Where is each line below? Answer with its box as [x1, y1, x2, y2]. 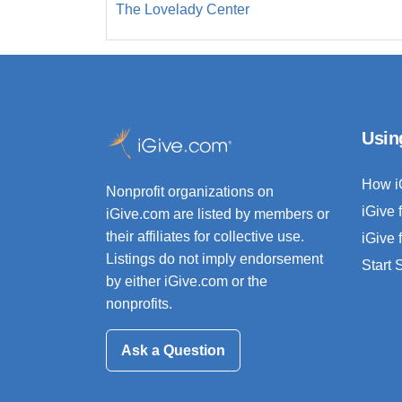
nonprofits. [106, 296, 172, 312]
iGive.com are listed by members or [106, 206, 329, 223]
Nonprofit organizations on [106, 184, 274, 200]
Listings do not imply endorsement [106, 251, 323, 267]
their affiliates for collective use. [106, 229, 304, 245]
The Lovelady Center [116, 2, 249, 18]
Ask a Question [121, 342, 225, 358]
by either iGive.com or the [106, 274, 267, 290]
